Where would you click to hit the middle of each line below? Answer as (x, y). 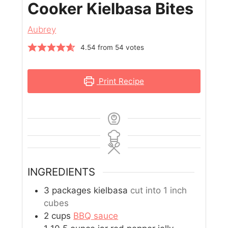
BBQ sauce (96, 216)
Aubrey (42, 29)
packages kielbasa (90, 190)
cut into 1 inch (159, 190)
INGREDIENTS (62, 172)
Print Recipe (120, 81)
